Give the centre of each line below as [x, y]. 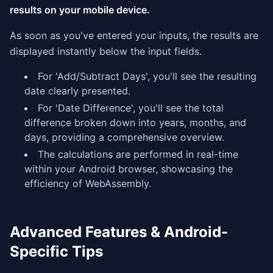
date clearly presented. [77, 91]
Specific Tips [56, 251]
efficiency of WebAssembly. [88, 183]
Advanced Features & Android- [119, 232]
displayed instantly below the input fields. [106, 51]
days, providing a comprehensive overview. [124, 137]
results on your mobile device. [80, 10]
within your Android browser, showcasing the [129, 169]
